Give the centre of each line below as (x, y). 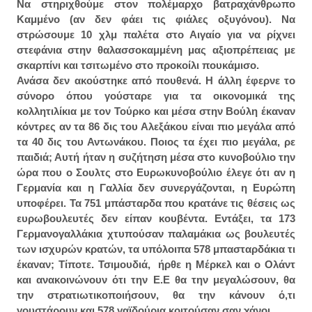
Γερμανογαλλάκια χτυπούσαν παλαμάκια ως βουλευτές (156, 234)
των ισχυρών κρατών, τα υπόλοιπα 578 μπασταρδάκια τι (156, 249)
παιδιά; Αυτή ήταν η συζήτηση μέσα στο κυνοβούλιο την (156, 157)
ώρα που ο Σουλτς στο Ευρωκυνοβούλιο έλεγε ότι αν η (156, 173)
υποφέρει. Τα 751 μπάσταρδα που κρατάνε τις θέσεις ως (156, 203)
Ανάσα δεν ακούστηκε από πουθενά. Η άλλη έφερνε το (156, 81)
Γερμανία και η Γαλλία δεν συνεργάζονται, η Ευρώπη (156, 188)
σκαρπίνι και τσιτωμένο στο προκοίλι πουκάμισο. (139, 65)
